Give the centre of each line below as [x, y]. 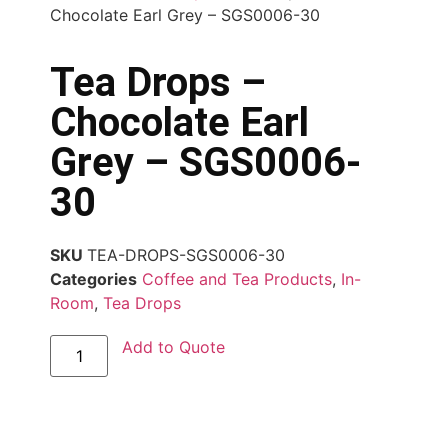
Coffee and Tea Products [237, 278]
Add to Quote [174, 346]
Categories [93, 278]
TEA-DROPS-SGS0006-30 [186, 254]
